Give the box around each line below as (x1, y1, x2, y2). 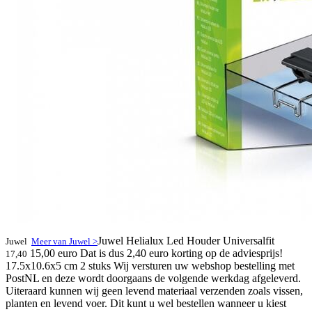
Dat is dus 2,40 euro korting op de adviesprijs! (80, 247, 283, 259)
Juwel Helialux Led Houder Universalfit (97, 235, 274, 247)
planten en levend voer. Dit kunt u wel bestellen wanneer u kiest (6, 297, 286, 309)
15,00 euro (27, 247, 80, 259)
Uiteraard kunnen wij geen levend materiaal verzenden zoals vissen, (6, 285, 303, 297)
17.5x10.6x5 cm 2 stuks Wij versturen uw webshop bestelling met (6, 260, 295, 272)
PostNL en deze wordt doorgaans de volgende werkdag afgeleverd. (6, 272, 301, 284)
